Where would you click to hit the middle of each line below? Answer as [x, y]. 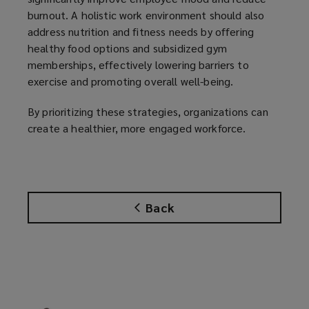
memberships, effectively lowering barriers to [138, 64]
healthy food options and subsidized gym [127, 48]
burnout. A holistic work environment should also [146, 14]
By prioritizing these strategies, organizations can [148, 111]
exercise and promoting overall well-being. [131, 81]
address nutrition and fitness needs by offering [141, 31]
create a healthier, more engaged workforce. [137, 128]
